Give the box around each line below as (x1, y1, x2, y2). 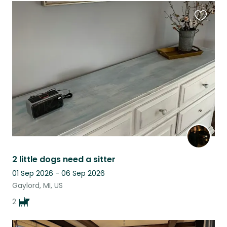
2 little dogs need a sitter (12, 154, 116, 166)
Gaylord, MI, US (12, 180, 63, 191)
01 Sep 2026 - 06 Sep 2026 (12, 168, 105, 179)
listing (194, 39, 217, 51)
